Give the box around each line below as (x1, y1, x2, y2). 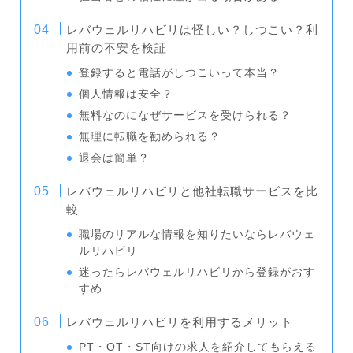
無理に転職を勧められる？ (79, 130, 221, 143)
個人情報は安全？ (79, 87, 174, 100)
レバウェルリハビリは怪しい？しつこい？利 (66, 22, 319, 36)
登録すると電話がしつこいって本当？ (79, 66, 281, 79)
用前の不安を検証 (66, 40, 168, 54)
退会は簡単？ (79, 151, 150, 164)
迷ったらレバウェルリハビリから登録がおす (79, 266, 316, 278)
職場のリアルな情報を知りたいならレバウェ (79, 228, 316, 240)
